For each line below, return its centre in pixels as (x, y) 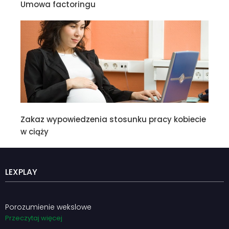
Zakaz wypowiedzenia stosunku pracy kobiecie (113, 120)
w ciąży (35, 132)
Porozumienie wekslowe (48, 207)
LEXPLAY (21, 172)
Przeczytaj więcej (34, 218)
